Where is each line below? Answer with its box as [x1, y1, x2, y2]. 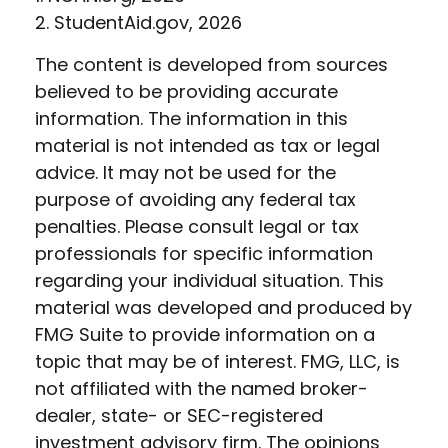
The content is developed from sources [35, 52, 388, 77]
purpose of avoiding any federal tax [35, 187, 356, 212]
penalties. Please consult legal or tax [35, 214, 359, 239]
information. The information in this [35, 106, 348, 131]
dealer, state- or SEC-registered [35, 403, 323, 428]
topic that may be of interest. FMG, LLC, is [35, 349, 400, 374]
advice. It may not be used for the [35, 160, 336, 185]
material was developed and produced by [35, 295, 412, 320]
